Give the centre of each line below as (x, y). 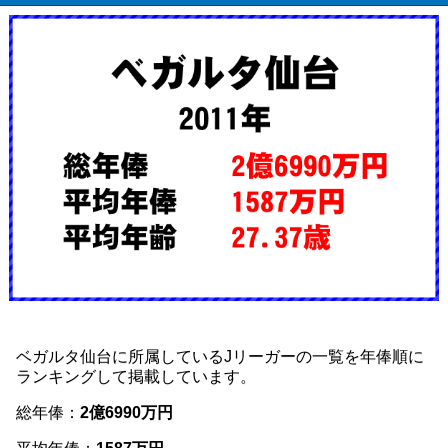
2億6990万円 (126, 413)
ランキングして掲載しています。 (136, 377)
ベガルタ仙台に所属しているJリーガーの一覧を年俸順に (220, 357)
